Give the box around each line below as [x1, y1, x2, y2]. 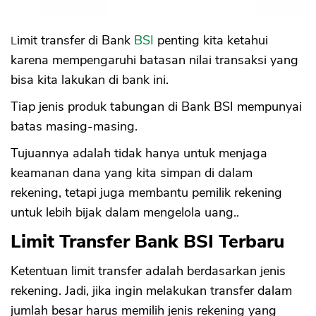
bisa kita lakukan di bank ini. [11, 71, 169, 88]
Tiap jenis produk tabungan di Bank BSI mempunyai [11, 97, 302, 115]
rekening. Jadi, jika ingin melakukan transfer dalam [11, 281, 292, 299]
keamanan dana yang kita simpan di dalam [11, 164, 253, 181]
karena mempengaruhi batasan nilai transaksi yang [11, 51, 298, 68]
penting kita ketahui [154, 31, 268, 49]
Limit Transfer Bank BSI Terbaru [11, 229, 284, 254]
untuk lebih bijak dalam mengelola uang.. [11, 203, 239, 221]
